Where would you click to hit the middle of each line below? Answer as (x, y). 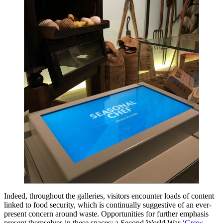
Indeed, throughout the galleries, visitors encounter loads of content (109, 196)
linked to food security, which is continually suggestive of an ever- (108, 205)
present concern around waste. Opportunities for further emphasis (106, 214)
